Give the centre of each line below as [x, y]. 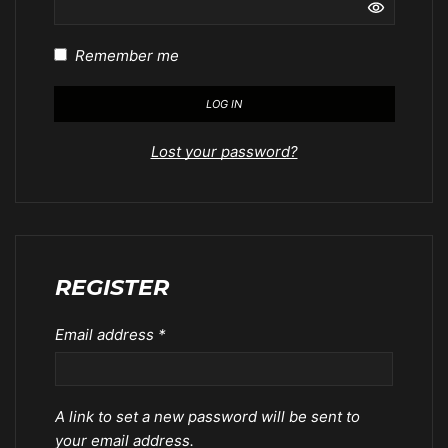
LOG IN [224, 103]
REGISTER [111, 287]
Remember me [126, 55]
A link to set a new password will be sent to [207, 416]
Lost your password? [224, 152]
